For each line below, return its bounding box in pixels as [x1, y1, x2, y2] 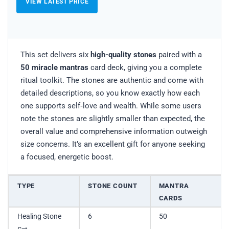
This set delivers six [20, 50, 90, 59]
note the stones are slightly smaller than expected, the [20, 113, 205, 123]
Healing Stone [17, 212, 61, 220]
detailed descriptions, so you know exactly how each [20, 88, 200, 98]
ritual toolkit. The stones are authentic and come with [20, 75, 203, 85]
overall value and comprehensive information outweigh [20, 126, 207, 136]
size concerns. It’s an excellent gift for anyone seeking [20, 139, 205, 149]
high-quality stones [90, 50, 156, 59]
